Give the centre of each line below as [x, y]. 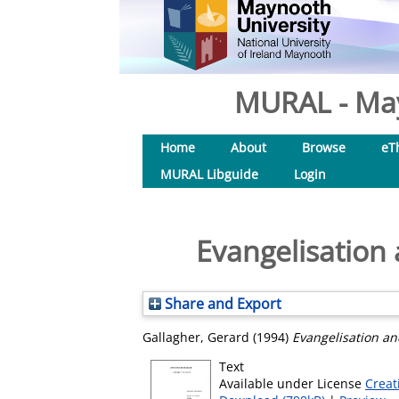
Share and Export [221, 304]
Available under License [292, 383]
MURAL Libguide [209, 174]
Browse [324, 147]
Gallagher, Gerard [196, 337]
